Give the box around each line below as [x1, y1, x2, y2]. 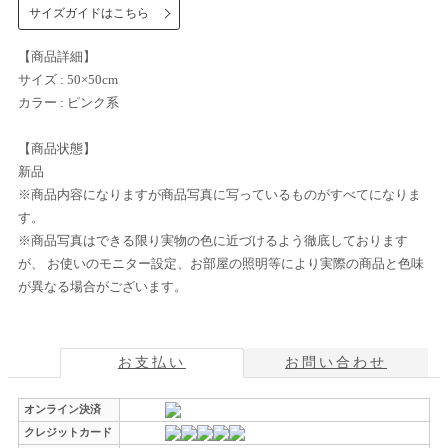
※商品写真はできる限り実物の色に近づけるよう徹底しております [18, 233, 408, 249]
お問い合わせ [285, 355, 388, 371]
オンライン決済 [24, 403, 101, 416]
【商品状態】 [18, 141, 96, 157]
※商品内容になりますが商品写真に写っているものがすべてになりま [18, 187, 421, 203]
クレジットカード [24, 426, 112, 439]
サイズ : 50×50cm [18, 72, 118, 88]
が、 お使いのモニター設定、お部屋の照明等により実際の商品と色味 [18, 256, 424, 272]
